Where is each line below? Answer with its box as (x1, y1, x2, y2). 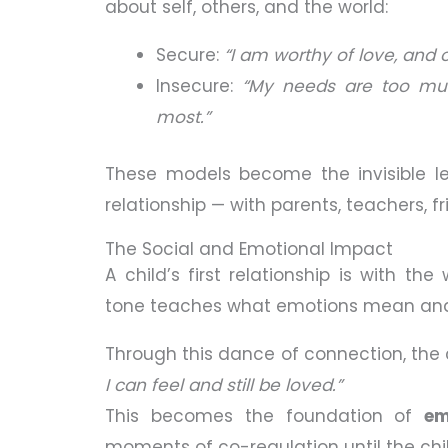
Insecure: (156, 74, 243, 99)
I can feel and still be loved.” (105, 372, 343, 397)
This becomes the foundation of (105, 403, 425, 428)
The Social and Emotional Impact (105, 236, 394, 261)
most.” (156, 105, 211, 130)
